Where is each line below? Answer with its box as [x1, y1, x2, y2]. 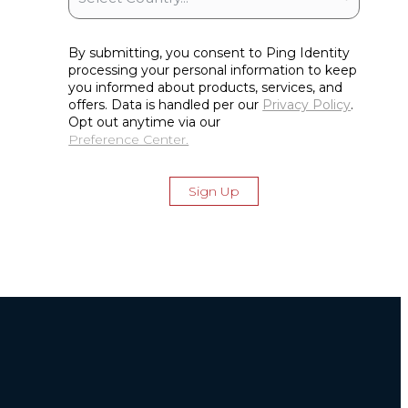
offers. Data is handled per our [68, 97, 263, 113]
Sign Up [189, 183, 240, 199]
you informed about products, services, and [68, 79, 343, 96]
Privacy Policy [262, 97, 352, 113]
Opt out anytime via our [68, 114, 225, 130]
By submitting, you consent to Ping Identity [68, 45, 351, 61]
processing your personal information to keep [68, 62, 358, 78]
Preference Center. [68, 131, 189, 148]
